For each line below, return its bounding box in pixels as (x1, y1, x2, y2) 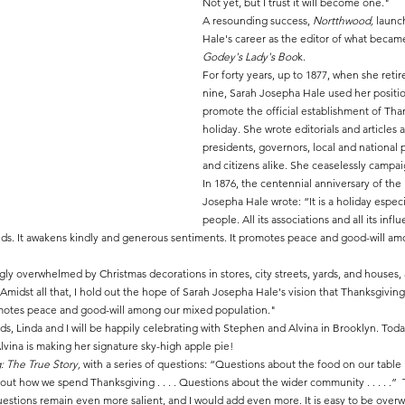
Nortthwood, (313, 14, 373, 27)
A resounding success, (202, 14, 313, 27)
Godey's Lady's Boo (202, 50, 297, 63)
